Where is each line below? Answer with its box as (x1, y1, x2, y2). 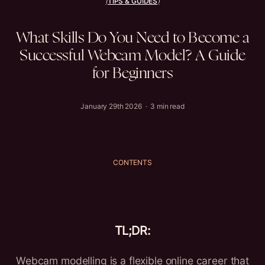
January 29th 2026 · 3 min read (80, 102, 185, 111)
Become (188, 31, 240, 46)
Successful (20, 49, 85, 63)
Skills (52, 31, 85, 46)
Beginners (112, 66, 173, 81)
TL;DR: (114, 224, 151, 238)
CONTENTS (113, 158, 152, 167)
